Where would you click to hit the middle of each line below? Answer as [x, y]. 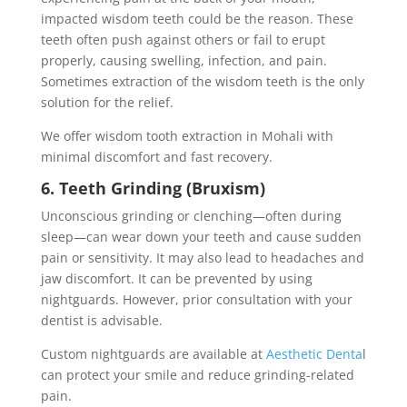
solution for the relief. [107, 103]
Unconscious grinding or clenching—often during [191, 216]
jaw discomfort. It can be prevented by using [176, 279]
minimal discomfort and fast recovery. [156, 157]
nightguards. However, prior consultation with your [196, 300]
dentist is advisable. [101, 321]
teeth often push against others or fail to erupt [183, 40]
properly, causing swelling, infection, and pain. [184, 61]
